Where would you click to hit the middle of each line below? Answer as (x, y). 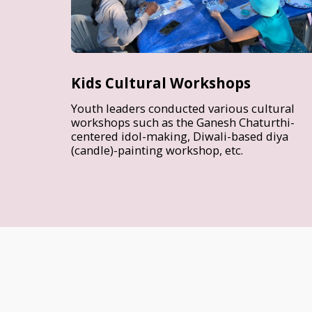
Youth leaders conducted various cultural (183, 109)
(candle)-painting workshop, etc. (157, 150)
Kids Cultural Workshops (161, 83)
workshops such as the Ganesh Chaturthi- (183, 123)
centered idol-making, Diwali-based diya (180, 136)
